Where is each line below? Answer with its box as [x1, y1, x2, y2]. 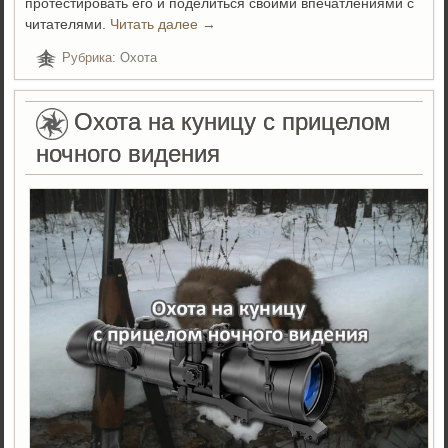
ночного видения [36, 140, 221, 168]
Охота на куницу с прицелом [74, 108, 392, 136]
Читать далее [110, 16, 203, 33]
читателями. [25, 16, 111, 33]
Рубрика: [62, 50, 117, 66]
